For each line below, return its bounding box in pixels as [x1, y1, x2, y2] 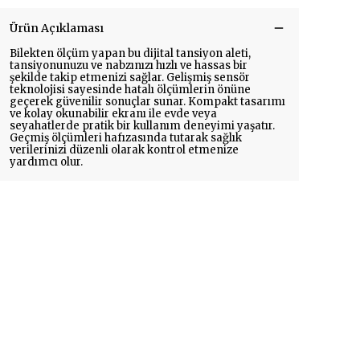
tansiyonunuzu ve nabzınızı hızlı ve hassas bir [10, 59, 247, 72]
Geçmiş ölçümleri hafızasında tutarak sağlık [10, 131, 242, 145]
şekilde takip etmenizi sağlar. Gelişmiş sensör [10, 71, 250, 84]
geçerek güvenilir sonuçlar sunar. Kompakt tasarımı [10, 95, 285, 108]
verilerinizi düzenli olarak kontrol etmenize [10, 143, 239, 157]
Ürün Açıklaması [10, 21, 104, 35]
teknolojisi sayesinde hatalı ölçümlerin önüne [10, 83, 251, 96]
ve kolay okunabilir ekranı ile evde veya [10, 107, 217, 121]
